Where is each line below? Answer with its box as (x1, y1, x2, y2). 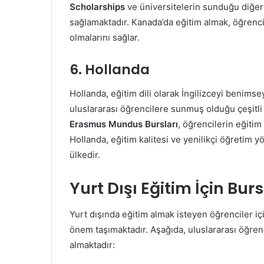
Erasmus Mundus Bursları (70, 118, 178, 130)
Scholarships (70, 1, 125, 12)
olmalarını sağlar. (70, 32, 140, 43)
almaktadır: (70, 239, 115, 250)
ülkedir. (70, 148, 100, 160)
